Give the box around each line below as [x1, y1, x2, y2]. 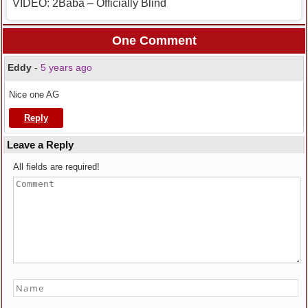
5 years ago [41, 62, 92, 74]
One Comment [111, 34, 197, 48]
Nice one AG [9, 89, 59, 100]
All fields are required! [13, 162, 100, 173]
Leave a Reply [7, 139, 74, 151]
